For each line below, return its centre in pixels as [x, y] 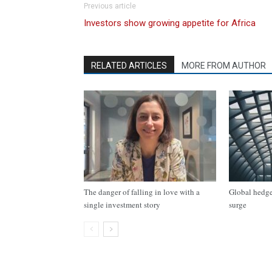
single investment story [123, 205]
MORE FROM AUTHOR [224, 66]
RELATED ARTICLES [129, 66]
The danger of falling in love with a [142, 192]
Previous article [110, 6]
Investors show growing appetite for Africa [170, 23]
